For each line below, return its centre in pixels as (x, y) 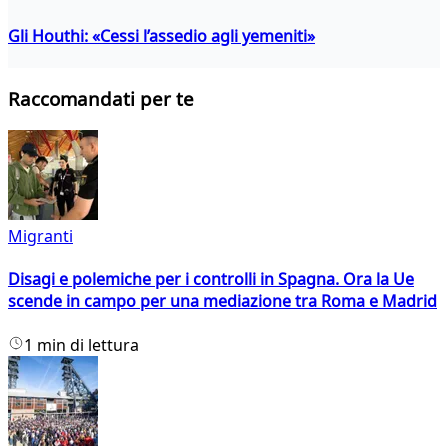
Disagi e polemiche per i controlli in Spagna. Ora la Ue (211, 279)
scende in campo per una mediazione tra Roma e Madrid (222, 301)
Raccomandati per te (101, 99)
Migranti (40, 236)
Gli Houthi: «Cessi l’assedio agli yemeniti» (161, 35)
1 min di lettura (81, 344)
